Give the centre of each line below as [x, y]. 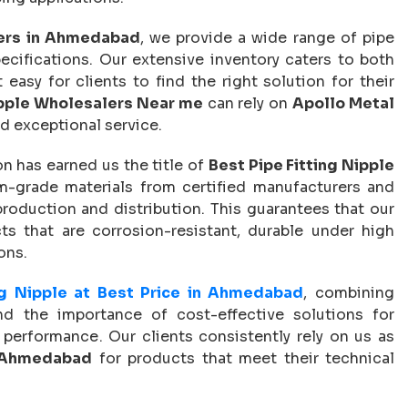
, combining [349, 292]
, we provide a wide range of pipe [267, 37]
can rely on [248, 103]
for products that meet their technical [243, 358]
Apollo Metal [344, 103]
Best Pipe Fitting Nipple [301, 165]
